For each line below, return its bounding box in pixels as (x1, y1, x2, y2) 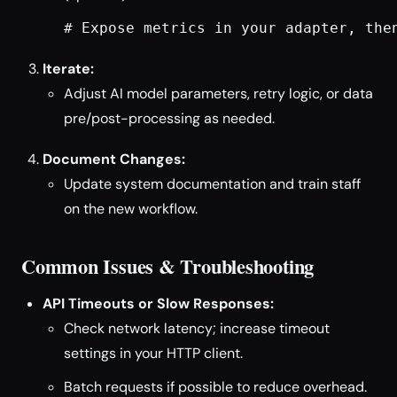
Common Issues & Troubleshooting (21, 252, 315, 281)
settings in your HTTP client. (64, 344, 243, 362)
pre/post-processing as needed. (64, 109, 275, 128)
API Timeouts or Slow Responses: (43, 294, 274, 313)
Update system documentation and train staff (64, 175, 361, 193)
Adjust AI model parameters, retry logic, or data (64, 84, 373, 103)
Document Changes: (43, 150, 185, 168)
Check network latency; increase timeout (64, 319, 330, 338)
